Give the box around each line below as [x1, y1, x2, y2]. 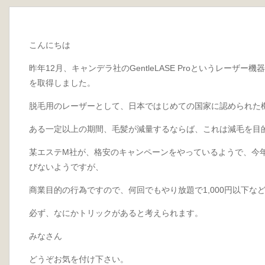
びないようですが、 [29, 162, 104, 172]
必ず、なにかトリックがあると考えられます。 [29, 208, 203, 218]
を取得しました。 [29, 78, 95, 88]
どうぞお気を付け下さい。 [29, 254, 128, 264]
